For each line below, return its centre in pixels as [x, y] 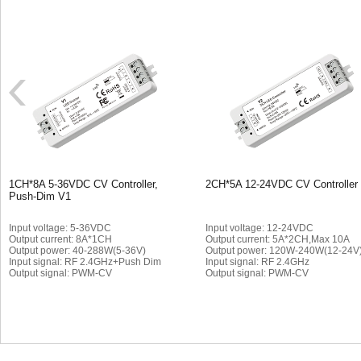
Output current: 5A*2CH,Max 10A [278, 239]
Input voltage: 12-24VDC [259, 228]
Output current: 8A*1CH [60, 239]
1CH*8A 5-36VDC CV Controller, [83, 184]
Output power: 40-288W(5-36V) [77, 251]
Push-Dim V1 [40, 196]
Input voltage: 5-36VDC [60, 228]
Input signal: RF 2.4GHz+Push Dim [85, 262]
